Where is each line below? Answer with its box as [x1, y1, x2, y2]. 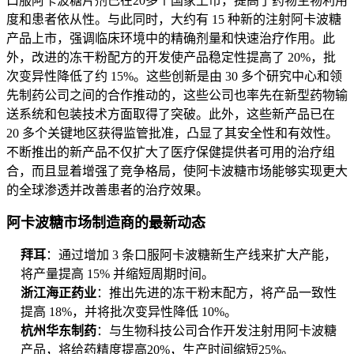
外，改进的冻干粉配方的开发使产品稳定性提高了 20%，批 [6, 51, 336, 65]
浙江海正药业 [21, 286, 96, 300]
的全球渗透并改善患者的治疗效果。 [6, 183, 209, 198]
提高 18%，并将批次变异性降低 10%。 [21, 305, 237, 319]
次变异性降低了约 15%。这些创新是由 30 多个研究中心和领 [6, 70, 342, 84]
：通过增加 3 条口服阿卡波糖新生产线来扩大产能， [46, 248, 337, 262]
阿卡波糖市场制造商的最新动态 [6, 215, 209, 232]
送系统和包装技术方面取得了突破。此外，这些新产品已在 [6, 107, 335, 122]
